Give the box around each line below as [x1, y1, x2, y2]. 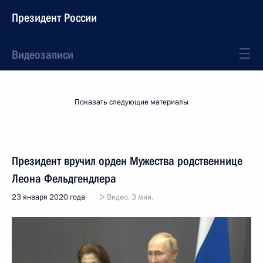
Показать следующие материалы [75, 97, 188, 107]
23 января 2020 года [12, 192, 85, 203]
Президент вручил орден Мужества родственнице [12, 154, 242, 168]
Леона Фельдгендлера [12, 171, 116, 186]
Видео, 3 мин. [105, 192, 153, 203]
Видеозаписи [12, 48, 73, 62]
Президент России [12, 11, 97, 25]
